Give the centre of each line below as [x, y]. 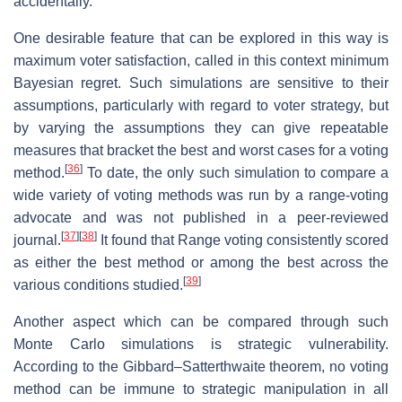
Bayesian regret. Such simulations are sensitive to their [201, 83]
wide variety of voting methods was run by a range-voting [201, 195]
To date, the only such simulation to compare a [236, 172]
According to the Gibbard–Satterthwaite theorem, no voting [201, 366]
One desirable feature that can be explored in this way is [201, 38]
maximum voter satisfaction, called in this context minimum [201, 60]
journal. [37, 240]
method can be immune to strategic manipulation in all [201, 389]
